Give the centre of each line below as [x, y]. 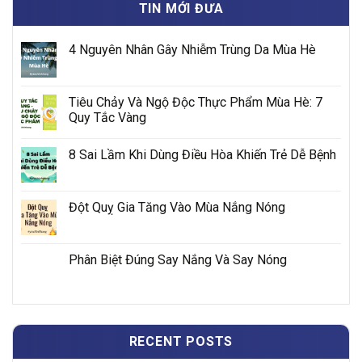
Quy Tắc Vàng [107, 117]
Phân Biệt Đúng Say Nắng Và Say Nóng [178, 259]
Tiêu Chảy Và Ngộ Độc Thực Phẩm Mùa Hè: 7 [196, 102]
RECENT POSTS [181, 341]
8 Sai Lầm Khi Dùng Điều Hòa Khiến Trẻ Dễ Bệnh [202, 154]
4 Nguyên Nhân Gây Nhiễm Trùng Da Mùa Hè [192, 49]
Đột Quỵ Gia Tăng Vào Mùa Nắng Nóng [177, 207]
